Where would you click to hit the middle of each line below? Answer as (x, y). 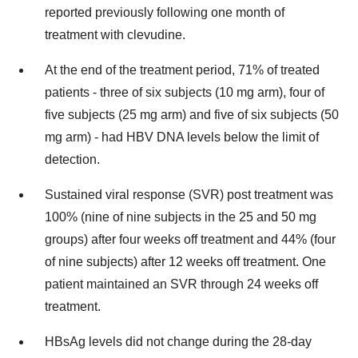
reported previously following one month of (165, 13)
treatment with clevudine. (115, 35)
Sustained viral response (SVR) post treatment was (189, 195)
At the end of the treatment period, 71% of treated (182, 70)
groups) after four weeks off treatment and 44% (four (190, 240)
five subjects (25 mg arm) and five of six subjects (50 (192, 115)
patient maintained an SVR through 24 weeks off (181, 284)
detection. (72, 160)
